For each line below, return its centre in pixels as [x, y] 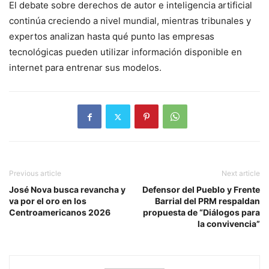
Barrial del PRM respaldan [207, 201]
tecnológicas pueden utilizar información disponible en [125, 52]
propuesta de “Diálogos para [201, 213]
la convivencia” [229, 224]
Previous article [35, 174]
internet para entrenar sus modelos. [85, 68]
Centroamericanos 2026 [60, 213]
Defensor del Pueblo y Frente [201, 190]
